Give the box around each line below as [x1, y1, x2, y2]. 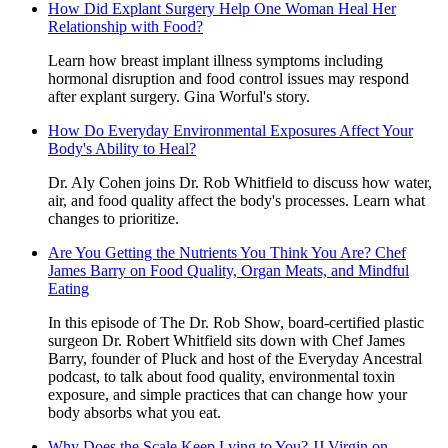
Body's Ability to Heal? [48, 139, 196, 157]
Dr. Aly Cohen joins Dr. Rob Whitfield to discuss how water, [48, 173, 432, 191]
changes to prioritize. [48, 209, 179, 227]
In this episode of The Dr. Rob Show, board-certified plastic [48, 313, 424, 331]
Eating [48, 279, 89, 297]
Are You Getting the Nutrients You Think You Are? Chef [48, 243, 406, 261]
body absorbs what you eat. [48, 403, 221, 421]
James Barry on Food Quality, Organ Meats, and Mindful [48, 261, 409, 279]
